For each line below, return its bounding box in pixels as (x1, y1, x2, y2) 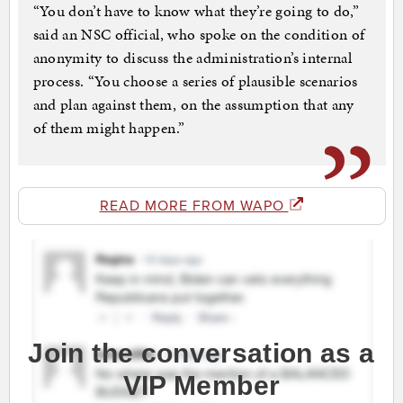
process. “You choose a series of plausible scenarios (32, 70, 358, 93)
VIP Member (122, 371, 281, 401)
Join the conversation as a (28, 338, 375, 369)
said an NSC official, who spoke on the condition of (32, 23, 365, 46)
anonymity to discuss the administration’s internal (32, 47, 353, 69)
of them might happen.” (32, 117, 185, 139)
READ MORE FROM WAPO (99, 197, 289, 216)
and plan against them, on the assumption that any (32, 94, 354, 116)
